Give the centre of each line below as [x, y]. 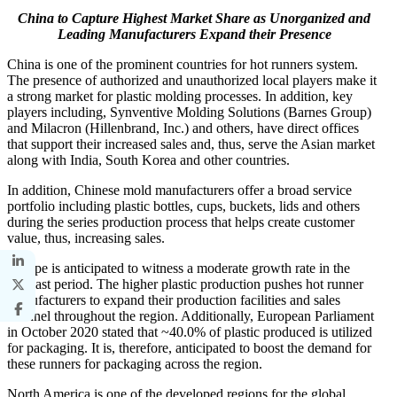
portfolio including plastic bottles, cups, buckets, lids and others [183, 206]
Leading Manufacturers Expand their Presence [194, 34]
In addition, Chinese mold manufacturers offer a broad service [179, 190]
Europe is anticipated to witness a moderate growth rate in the [179, 268]
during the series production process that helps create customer [181, 222]
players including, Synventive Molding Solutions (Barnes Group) [189, 112]
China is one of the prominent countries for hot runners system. [183, 64]
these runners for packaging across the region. [135, 363]
